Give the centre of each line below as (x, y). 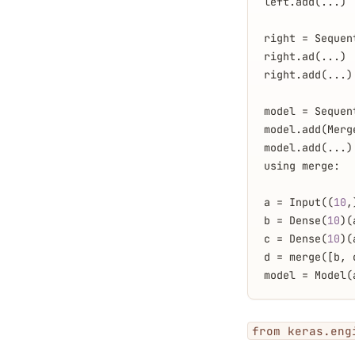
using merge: (302, 165)
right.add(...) (308, 74)
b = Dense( (296, 220)
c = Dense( (296, 238)
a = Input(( (299, 202)
